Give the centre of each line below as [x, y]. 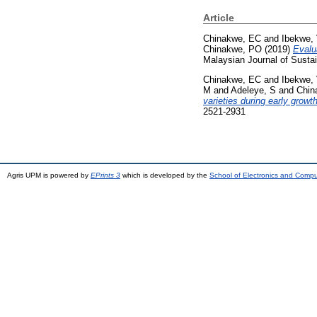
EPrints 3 [105, 175]
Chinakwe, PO [232, 49]
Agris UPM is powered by [49, 175]
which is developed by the [165, 175]
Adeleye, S [253, 90]
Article [219, 18]
